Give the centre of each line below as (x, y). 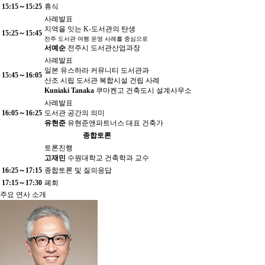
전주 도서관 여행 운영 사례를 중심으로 (96, 39)
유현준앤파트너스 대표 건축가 (115, 123)
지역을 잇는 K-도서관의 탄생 (90, 29)
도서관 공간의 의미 (75, 113)
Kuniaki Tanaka (70, 91)
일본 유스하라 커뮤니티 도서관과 (97, 71)
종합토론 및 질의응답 (78, 171)
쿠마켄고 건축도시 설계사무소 (144, 91)
